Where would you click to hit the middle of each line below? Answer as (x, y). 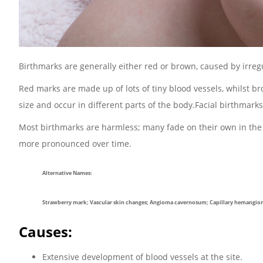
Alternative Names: (67, 173)
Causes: (45, 231)
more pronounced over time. (75, 144)
